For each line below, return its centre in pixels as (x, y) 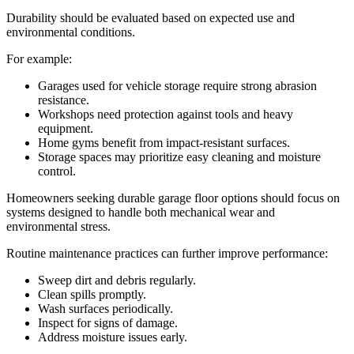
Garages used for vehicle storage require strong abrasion (177, 86)
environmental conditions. (71, 32)
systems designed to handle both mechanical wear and (141, 213)
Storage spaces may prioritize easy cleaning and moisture (179, 157)
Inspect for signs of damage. (108, 323)
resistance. (64, 100)
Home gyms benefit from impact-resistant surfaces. (164, 143)
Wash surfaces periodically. (105, 309)
